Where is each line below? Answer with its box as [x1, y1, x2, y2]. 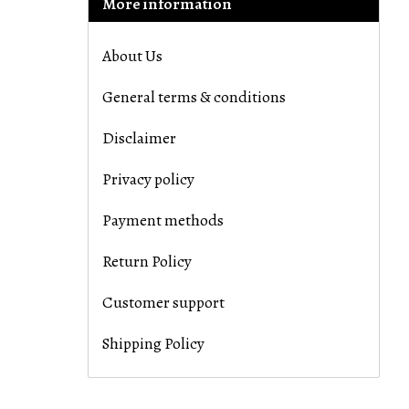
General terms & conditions [102, 86, 286, 109]
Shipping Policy [102, 332, 204, 355]
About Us [102, 45, 163, 68]
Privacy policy [102, 168, 194, 191]
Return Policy [102, 250, 192, 273]
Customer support [102, 291, 225, 314]
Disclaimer [102, 127, 176, 150]
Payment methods [102, 209, 224, 232]
